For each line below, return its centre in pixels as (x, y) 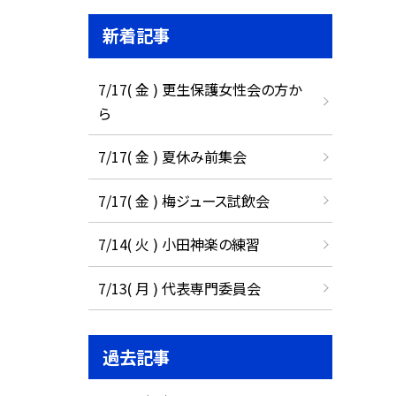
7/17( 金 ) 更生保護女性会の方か (199, 89)
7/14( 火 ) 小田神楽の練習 (179, 244)
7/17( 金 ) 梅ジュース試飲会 (183, 200)
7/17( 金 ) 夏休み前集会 (172, 157)
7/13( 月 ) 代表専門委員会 (179, 288)
